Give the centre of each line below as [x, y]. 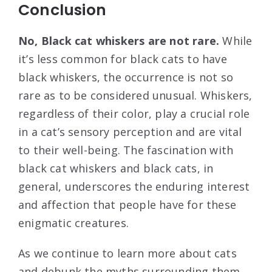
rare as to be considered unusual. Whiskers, [135, 96]
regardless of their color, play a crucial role [134, 114]
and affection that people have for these [127, 205]
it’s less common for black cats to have [123, 59]
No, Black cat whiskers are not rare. [119, 41]
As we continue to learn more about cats [127, 253]
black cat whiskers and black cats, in [116, 168]
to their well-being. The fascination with [126, 150]
